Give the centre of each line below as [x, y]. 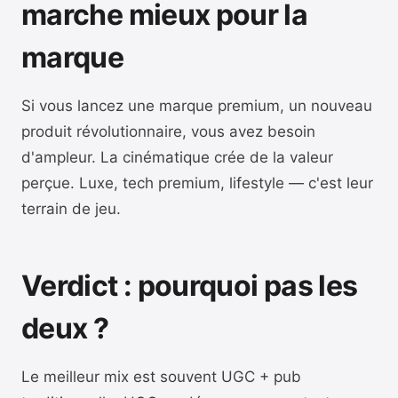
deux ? [65, 328]
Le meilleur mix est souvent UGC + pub [161, 377]
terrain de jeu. [71, 209]
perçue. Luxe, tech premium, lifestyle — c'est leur [197, 183]
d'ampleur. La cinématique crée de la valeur [177, 157]
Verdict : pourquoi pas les [190, 286]
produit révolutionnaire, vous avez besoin [168, 131]
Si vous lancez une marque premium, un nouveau [197, 106]
